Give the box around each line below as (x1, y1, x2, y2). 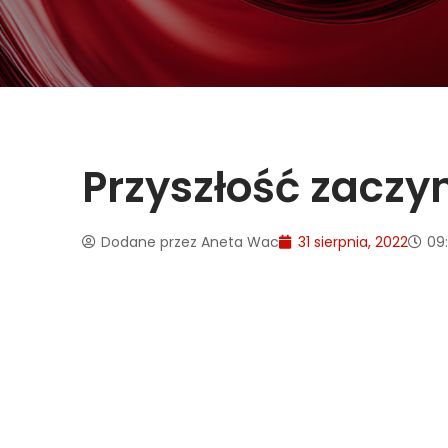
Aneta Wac (197, 231, 279, 252)
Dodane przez (101, 231, 197, 252)
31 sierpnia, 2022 (298, 231, 408, 252)
